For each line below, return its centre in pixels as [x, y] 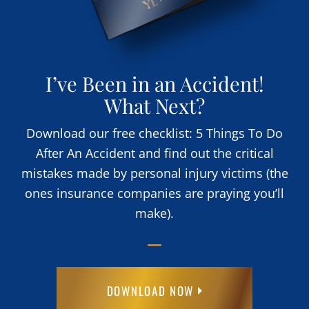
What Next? [154, 106]
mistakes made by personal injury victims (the [154, 173]
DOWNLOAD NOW [150, 291]
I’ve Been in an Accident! [154, 84]
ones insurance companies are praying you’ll [154, 193]
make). [154, 213]
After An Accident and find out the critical [154, 153]
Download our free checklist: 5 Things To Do [154, 133]
